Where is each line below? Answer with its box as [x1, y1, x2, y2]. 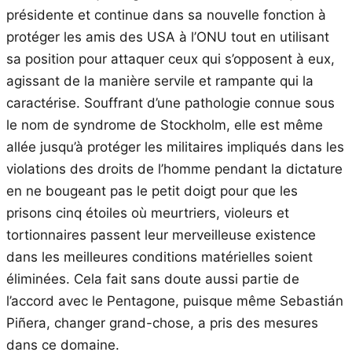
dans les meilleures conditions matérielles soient [6, 248, 313, 265]
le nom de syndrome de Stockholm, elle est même [6, 116, 323, 133]
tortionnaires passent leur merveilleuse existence [6, 226, 316, 243]
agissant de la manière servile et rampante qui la [6, 72, 313, 89]
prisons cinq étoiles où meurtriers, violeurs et [6, 204, 289, 221]
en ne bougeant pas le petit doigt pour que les [6, 182, 298, 199]
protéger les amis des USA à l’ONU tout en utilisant [6, 28, 329, 45]
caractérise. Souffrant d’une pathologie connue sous [6, 94, 335, 111]
